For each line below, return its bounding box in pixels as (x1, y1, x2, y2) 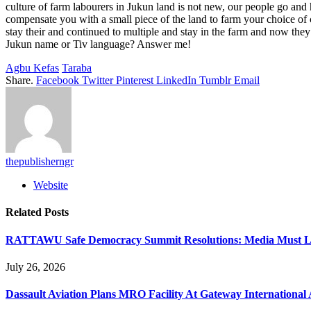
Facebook (36, 74, 79, 87)
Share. (6, 74, 33, 87)
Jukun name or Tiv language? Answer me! (6, 38, 191, 51)
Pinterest (116, 74, 153, 87)
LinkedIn (156, 74, 196, 87)
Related (6, 206, 44, 219)
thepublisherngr (6, 155, 74, 168)
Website (33, 179, 68, 192)
